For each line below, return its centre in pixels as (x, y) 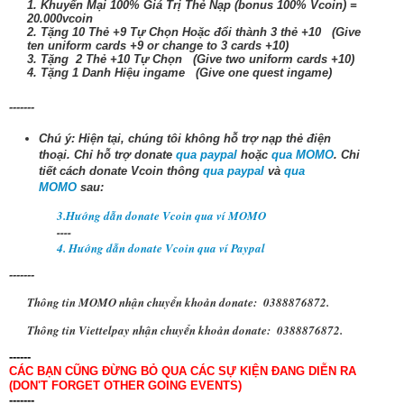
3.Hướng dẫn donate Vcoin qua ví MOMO (161, 215)
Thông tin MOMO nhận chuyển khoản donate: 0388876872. (178, 302)
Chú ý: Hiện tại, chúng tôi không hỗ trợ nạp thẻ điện (184, 138)
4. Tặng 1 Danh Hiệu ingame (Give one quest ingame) (179, 73)
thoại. (56, 154)
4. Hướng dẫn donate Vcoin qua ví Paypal (161, 248)
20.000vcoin (60, 19)
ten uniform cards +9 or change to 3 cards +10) (158, 46)
